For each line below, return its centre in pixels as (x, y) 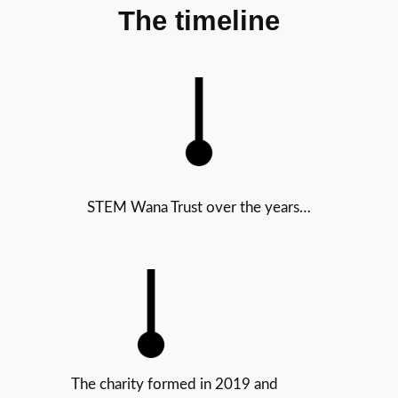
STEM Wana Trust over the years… (199, 207)
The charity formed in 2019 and (174, 384)
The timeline (199, 20)
